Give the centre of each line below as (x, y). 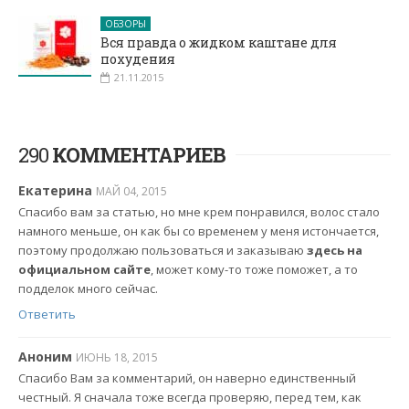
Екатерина (55, 190)
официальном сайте (84, 270)
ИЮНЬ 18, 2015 (117, 357)
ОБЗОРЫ (126, 23)
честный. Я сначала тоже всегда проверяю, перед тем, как (190, 398)
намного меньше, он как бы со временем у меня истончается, (199, 231)
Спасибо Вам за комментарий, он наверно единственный (187, 378)
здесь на (335, 251)
